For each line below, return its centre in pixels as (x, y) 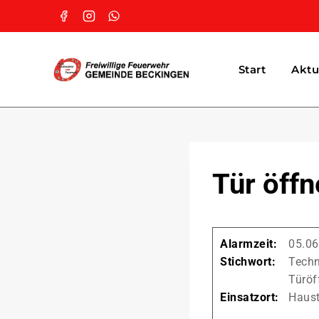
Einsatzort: (250, 297)
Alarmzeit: (249, 244)
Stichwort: (248, 262)
